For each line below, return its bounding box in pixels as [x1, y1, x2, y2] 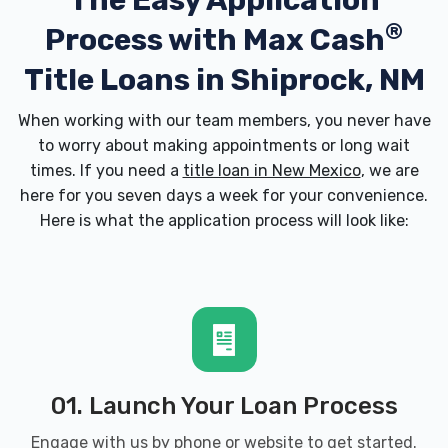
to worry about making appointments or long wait [38, 136, 410, 155]
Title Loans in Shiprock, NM [23, 62, 425, 98]
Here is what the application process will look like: [39, 211, 409, 230]
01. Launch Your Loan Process [50, 392, 398, 420]
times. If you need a [29, 161, 183, 180]
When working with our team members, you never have [17, 111, 431, 130]
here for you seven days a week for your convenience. [20, 186, 428, 205]
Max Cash [243, 22, 385, 58]
